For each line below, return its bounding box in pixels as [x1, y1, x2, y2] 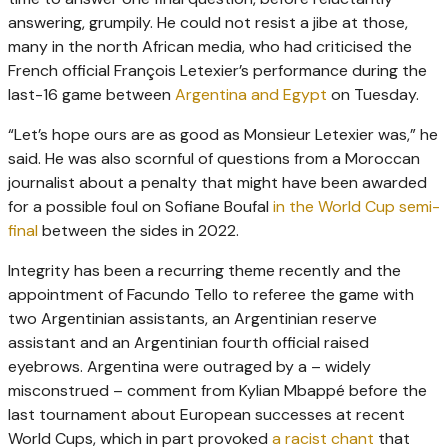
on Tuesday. [327, 84, 419, 106]
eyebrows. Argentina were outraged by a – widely [8, 356, 371, 378]
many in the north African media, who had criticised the [8, 36, 412, 58]
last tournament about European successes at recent [8, 404, 405, 426]
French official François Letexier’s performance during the [8, 60, 427, 82]
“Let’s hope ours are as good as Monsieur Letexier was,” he [8, 124, 438, 146]
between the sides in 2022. [38, 220, 239, 242]
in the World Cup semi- [273, 196, 440, 218]
